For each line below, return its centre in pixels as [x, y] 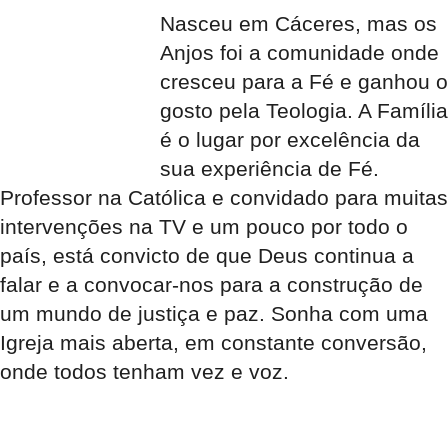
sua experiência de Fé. [269, 168]
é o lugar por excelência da [290, 139]
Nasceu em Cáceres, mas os [298, 23]
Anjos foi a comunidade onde [299, 52]
